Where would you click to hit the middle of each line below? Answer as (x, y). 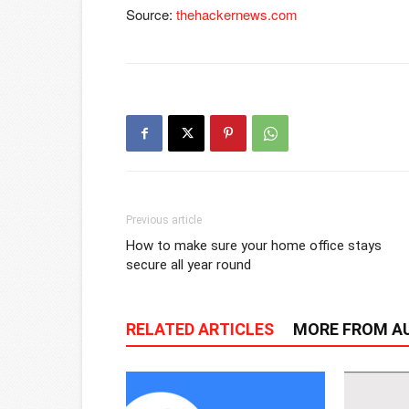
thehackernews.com (237, 14)
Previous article (164, 220)
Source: (151, 14)
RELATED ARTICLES (200, 329)
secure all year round (189, 265)
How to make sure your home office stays (254, 246)
